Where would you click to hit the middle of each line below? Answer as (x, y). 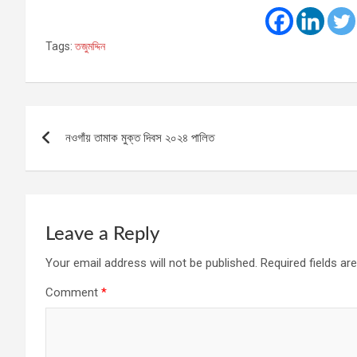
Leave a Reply (102, 235)
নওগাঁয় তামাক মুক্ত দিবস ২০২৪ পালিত (140, 138)
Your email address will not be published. (151, 263)
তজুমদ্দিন (90, 47)
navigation (84, 154)
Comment (73, 293)
